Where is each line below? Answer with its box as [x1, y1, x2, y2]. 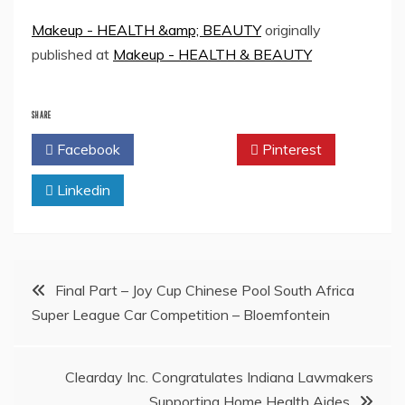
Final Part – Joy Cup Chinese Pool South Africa [55, 281, 354, 300]
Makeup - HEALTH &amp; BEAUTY [32, 21, 261, 40]
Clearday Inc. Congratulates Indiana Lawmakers [65, 368, 373, 387]
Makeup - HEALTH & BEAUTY [113, 45, 312, 64]
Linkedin [53, 181, 110, 200]
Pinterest [259, 140, 322, 159]
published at [32, 45, 113, 64]
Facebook [53, 140, 120, 159]
